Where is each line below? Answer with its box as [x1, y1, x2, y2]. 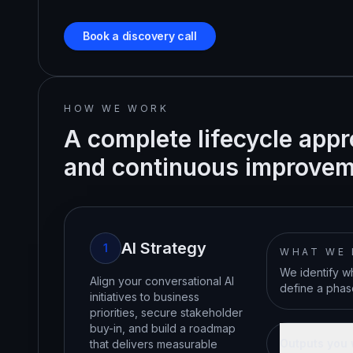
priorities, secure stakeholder [90, 306, 243, 319]
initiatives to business [90, 290, 199, 303]
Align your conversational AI [90, 274, 234, 288]
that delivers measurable [90, 337, 217, 351]
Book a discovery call [83, 29, 197, 43]
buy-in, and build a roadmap [90, 321, 236, 335]
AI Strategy [121, 239, 206, 258]
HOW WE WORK [64, 102, 169, 114]
